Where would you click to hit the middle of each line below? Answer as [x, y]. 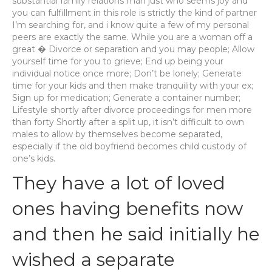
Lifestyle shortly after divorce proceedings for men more [132, 110]
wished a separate [93, 260]
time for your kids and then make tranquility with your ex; [133, 86]
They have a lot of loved [119, 183]
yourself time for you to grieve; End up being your [118, 61]
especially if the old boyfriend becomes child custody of [129, 146]
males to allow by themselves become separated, [117, 134]
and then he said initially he [136, 234]
